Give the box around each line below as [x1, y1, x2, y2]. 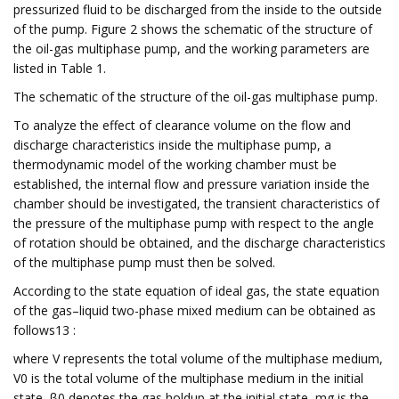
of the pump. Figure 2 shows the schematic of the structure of [13, 20, 372, 37]
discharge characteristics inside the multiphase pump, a [13, 136, 331, 153]
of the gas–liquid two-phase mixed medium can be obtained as [13, 302, 376, 319]
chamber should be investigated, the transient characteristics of [13, 195, 379, 212]
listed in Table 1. [13, 60, 106, 77]
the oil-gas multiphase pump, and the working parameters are [13, 40, 370, 57]
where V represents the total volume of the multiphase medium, [13, 350, 383, 367]
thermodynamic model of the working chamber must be [13, 156, 337, 173]
